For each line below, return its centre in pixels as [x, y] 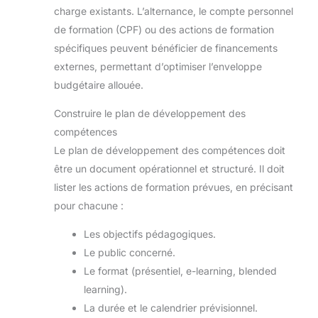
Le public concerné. [130, 253]
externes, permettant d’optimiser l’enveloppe [158, 67]
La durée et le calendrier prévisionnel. [171, 308]
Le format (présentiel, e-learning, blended [180, 271]
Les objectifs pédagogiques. [150, 234]
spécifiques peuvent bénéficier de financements [166, 48]
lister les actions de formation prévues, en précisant [174, 187]
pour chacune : [89, 206]
